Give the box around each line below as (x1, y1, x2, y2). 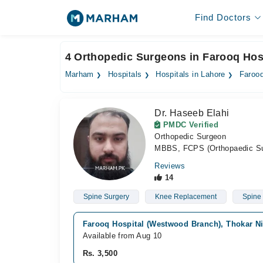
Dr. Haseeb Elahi (154, 108, 230, 118)
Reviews (154, 161, 185, 170)
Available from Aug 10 (82, 231, 162, 240)
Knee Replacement (154, 193, 217, 201)
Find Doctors (194, 12, 251, 22)
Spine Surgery (83, 193, 129, 201)
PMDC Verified (160, 120, 219, 129)
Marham (65, 70, 94, 79)
